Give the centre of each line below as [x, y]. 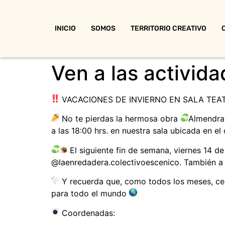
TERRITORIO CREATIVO [169, 28]
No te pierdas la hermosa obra [120, 119]
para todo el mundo [90, 194]
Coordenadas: [87, 213]
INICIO [66, 28]
